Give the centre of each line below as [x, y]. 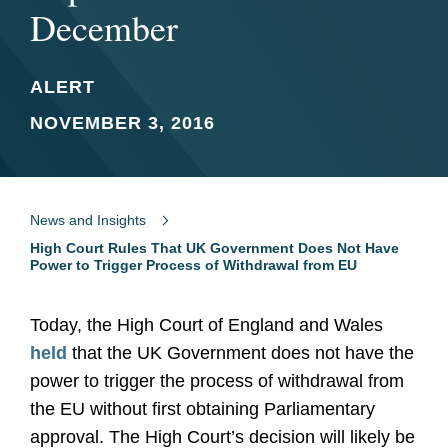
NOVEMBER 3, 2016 [122, 123]
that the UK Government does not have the [240, 353]
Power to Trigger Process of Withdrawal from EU [193, 265]
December [104, 27]
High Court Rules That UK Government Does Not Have [214, 248]
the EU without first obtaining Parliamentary [202, 409]
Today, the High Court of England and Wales [206, 325]
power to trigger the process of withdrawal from [217, 381]
